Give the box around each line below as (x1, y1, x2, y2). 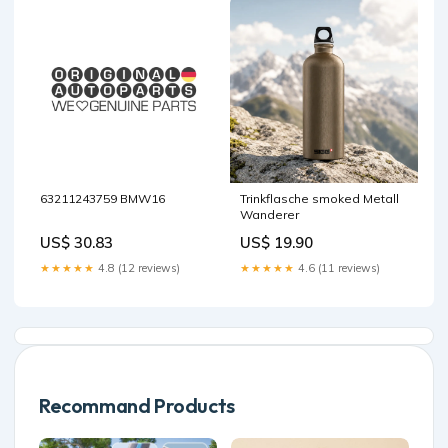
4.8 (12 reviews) (95, 260, 180, 275)
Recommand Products (39, 392, 235, 418)
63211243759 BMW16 (40, 190, 165, 206)
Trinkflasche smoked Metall (240, 190, 399, 206)
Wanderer (240, 206, 299, 222)
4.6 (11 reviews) (295, 260, 380, 275)
